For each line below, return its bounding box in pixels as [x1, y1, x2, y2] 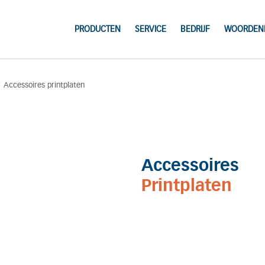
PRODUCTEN [74, 25, 121, 34]
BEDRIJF [180, 25, 210, 34]
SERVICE [134, 25, 166, 34]
